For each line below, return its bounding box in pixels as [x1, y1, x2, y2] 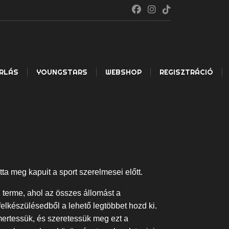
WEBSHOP [105, 67, 142, 77]
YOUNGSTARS [36, 67, 87, 77]
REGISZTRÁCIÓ [159, 67, 213, 77]
